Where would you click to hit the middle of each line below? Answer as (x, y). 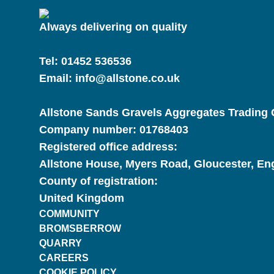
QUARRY (61, 243)
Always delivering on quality (113, 27)
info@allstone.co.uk (128, 78)
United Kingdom (82, 198)
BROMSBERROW (80, 228)
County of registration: (98, 181)
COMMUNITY (69, 214)
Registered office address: (108, 147)
